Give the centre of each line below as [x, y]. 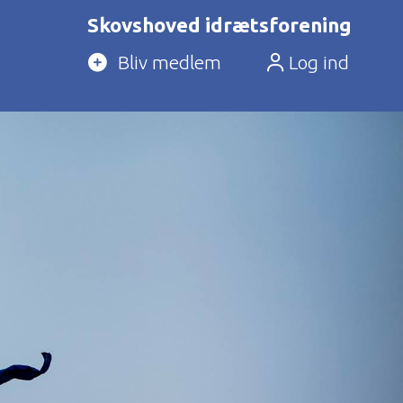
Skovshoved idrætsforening [219, 25]
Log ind [317, 63]
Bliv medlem [170, 63]
